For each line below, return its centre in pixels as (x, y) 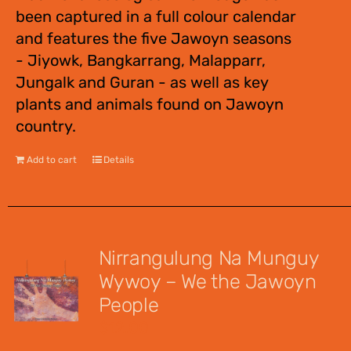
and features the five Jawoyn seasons (154, 38)
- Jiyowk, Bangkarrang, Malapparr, (141, 60)
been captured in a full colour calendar (156, 16)
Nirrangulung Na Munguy (209, 258)
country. (46, 126)
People (128, 305)
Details (119, 160)
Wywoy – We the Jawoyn (207, 281)
